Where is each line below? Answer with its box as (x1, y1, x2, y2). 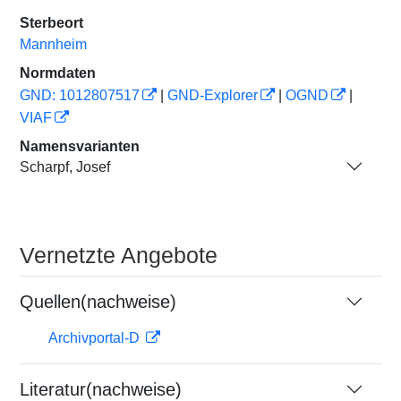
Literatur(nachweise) (20, 380, 182, 399)
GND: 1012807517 (20, 88, 140, 103)
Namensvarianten (20, 139, 140, 154)
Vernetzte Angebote (20, 243, 218, 268)
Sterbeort (20, 15, 83, 30)
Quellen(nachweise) (20, 292, 176, 311)
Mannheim (20, 37, 87, 52)
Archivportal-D (48, 330, 143, 346)
